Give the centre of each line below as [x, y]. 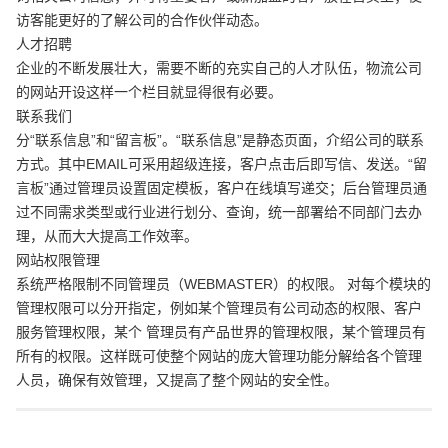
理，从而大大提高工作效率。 [106, 235]
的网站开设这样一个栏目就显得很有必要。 [148, 91]
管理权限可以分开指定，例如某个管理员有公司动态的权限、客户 [218, 307]
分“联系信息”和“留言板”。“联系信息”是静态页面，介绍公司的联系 [219, 139]
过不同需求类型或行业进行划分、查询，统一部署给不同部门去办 [218, 211]
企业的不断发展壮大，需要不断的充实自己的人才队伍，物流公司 [218, 67]
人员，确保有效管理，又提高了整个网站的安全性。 [176, 379]
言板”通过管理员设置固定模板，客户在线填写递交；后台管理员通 [221, 187]
